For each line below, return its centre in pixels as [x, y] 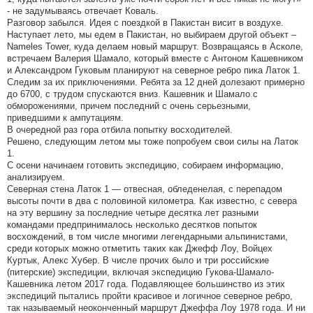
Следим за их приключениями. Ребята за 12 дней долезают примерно [156, 82]
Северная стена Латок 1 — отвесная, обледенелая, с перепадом [145, 189]
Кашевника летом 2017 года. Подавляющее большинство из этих [146, 284]
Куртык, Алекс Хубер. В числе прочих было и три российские [138, 261]
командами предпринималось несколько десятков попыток [132, 225]
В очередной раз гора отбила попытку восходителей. [120, 130]
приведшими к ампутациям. [65, 118]
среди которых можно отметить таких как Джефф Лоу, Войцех [140, 249]
